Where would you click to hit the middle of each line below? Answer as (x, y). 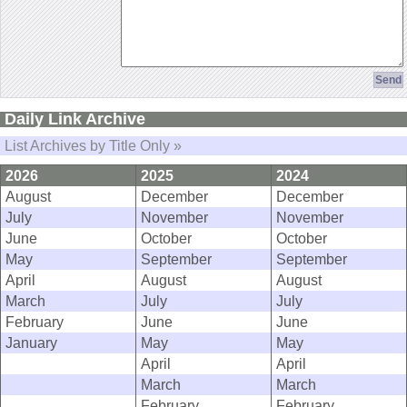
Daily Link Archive (75, 119)
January (31, 343)
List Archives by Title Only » (93, 146)
